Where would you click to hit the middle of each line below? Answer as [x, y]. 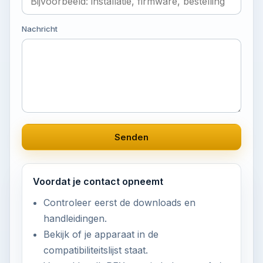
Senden [131, 137]
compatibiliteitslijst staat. [96, 250]
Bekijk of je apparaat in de [101, 234]
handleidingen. [75, 218]
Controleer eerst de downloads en [119, 203]
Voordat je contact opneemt [98, 181]
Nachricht [40, 29]
